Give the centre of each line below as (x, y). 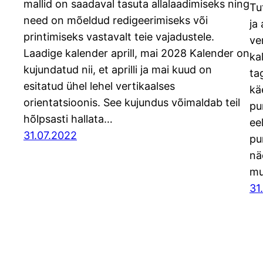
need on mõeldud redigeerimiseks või (116, 21)
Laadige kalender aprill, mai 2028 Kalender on (136, 53)
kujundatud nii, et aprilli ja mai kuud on (118, 70)
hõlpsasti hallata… (68, 119)
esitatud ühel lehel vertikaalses (99, 86)
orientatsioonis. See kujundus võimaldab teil (132, 103)
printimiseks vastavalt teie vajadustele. (119, 37)
